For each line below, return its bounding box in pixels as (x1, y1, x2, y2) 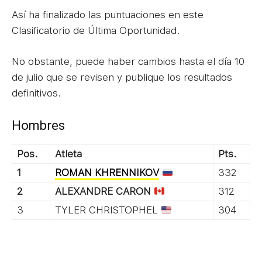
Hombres (12, 118, 65, 133)
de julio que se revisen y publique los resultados (12, 71, 232, 83)
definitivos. (12, 87, 61, 99)
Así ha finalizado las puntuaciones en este (12, 8, 204, 20)
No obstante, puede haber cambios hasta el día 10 (12, 55, 244, 67)
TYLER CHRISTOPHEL (55, 204, 161, 216)
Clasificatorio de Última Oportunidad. (12, 24, 180, 36)
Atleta (55, 147, 82, 160)
